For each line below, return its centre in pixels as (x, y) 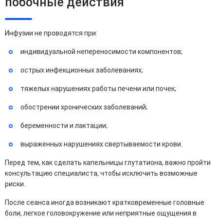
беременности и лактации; (65, 126)
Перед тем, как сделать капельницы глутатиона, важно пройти (108, 163)
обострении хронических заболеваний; (85, 107)
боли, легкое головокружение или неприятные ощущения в (101, 213)
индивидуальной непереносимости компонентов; (102, 52)
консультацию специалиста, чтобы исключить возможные (101, 173)
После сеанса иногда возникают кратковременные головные (105, 202)
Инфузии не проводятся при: (51, 33)
